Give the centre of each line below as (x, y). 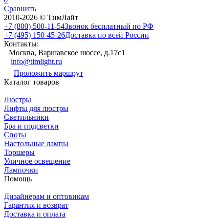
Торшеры (19, 152)
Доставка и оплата (35, 214)
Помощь (18, 178)
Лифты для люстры (36, 108)
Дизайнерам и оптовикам (46, 196)
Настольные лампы (36, 143)
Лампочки (21, 170)
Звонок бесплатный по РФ (109, 26)
